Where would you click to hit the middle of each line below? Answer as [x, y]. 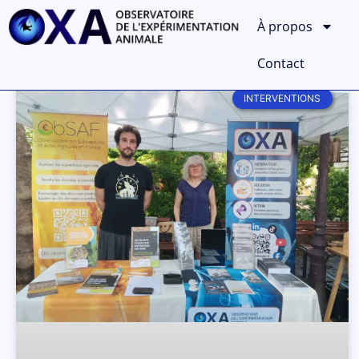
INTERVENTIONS [282, 99]
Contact [281, 63]
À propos [285, 26]
